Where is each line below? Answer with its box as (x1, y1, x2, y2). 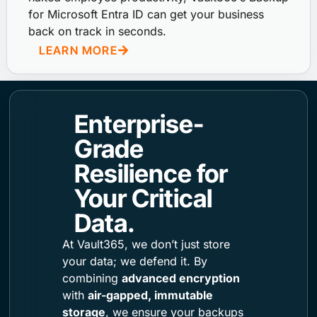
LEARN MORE (39, 43, 118, 58)
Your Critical (74, 183, 213, 213)
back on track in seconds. (28, 23, 166, 38)
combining (62, 270, 122, 285)
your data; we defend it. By (62, 253, 207, 268)
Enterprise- (74, 108, 204, 139)
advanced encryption (121, 270, 240, 285)
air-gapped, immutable (87, 287, 213, 302)
